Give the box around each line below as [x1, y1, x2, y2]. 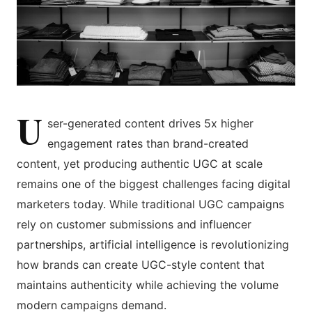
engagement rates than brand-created [47, 136, 249, 150]
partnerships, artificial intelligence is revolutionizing [17, 237, 289, 251]
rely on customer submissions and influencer [17, 217, 251, 231]
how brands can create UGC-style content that [17, 257, 265, 272]
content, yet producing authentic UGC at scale [17, 156, 263, 171]
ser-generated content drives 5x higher [47, 116, 254, 130]
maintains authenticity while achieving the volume [17, 277, 279, 292]
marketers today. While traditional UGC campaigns [17, 196, 284, 211]
